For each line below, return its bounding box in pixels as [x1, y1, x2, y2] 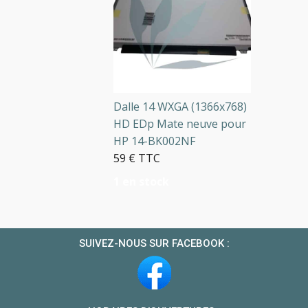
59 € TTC [104, 151, 151, 166]
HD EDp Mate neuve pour [104, 116, 237, 132]
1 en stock [104, 174, 160, 190]
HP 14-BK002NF [104, 133, 186, 149]
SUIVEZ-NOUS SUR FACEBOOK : [78, 237, 230, 250]
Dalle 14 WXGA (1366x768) [104, 99, 238, 115]
